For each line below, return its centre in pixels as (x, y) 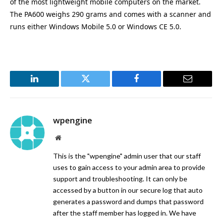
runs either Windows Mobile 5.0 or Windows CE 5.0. (96, 27)
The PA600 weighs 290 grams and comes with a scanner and (111, 14)
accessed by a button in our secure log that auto (128, 190)
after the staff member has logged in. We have (125, 213)
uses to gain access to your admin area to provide (129, 167)
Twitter (98, 86)
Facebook (153, 86)
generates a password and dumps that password (128, 201)
